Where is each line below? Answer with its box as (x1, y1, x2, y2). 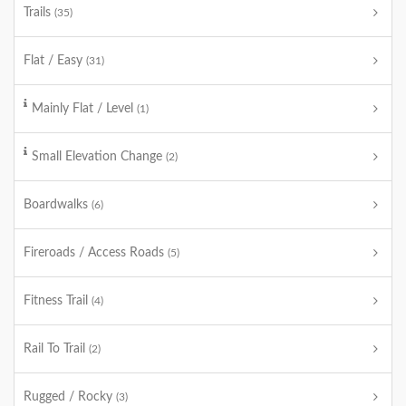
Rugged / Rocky (24, 391, 116, 403)
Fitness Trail (24, 295, 92, 307)
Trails (24, 6, 54, 19)
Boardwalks (24, 198, 92, 211)
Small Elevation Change (32, 150, 166, 163)
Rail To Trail (24, 343, 89, 355)
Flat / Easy (24, 54, 86, 67)
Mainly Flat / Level (32, 102, 137, 115)
